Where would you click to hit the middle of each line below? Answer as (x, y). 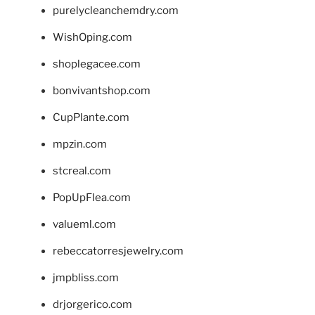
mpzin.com (80, 144)
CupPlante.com (91, 117)
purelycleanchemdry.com (116, 10)
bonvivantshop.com (102, 90)
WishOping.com (92, 37)
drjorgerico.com (92, 304)
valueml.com (84, 224)
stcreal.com (82, 171)
